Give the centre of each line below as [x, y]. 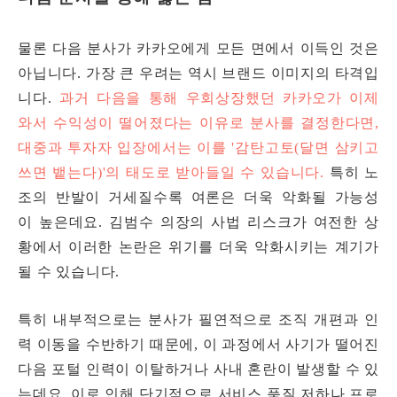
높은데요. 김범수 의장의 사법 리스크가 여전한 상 [209, 222]
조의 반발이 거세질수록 [105, 198]
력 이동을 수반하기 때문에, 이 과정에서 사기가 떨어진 [198, 345]
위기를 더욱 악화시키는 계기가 [271, 247]
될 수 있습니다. [71, 272]
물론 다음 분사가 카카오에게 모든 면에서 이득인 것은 [198, 49]
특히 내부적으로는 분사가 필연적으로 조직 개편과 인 [198, 320]
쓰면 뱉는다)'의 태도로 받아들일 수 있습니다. [171, 173]
